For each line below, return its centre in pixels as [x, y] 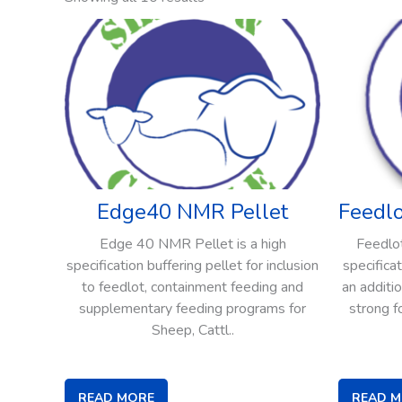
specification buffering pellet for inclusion [192, 265]
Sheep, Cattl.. [192, 330]
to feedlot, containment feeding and [192, 287]
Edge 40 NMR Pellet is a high [192, 244]
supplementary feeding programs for [192, 308]
